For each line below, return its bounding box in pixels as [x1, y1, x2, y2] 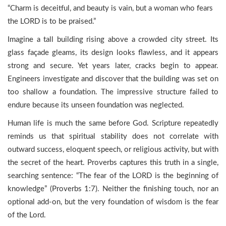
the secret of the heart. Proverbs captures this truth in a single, [8, 159, 218, 166]
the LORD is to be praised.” [8, 18, 96, 25]
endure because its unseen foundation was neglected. [8, 101, 184, 109]
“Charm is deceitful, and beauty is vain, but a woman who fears [8, 5, 213, 12]
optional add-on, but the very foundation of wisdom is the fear [8, 198, 218, 206]
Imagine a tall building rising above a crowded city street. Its [8, 36, 218, 43]
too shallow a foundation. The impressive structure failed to [8, 88, 218, 96]
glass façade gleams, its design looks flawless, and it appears [8, 49, 218, 56]
